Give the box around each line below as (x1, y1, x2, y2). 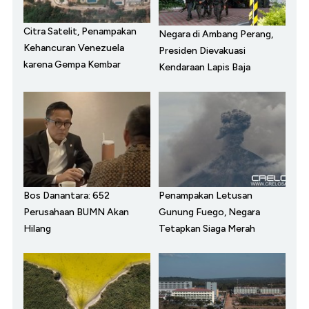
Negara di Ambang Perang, (159, 28, 273, 41)
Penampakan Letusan (159, 190, 252, 202)
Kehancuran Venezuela (23, 41, 124, 54)
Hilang (23, 223, 51, 235)
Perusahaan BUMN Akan (23, 206, 129, 219)
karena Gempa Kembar (23, 58, 121, 70)
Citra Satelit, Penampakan (23, 25, 137, 37)
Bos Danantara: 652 (23, 190, 110, 202)
